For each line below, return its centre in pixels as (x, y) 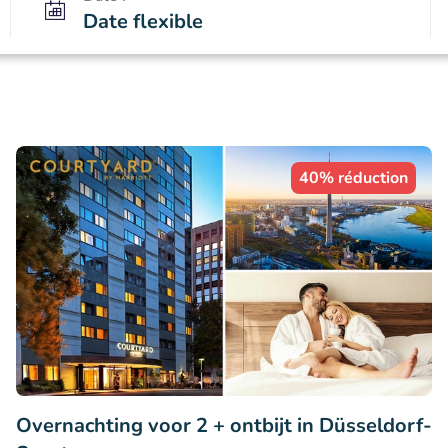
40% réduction (353, 178)
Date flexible (143, 21)
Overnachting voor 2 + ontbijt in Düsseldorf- (224, 425)
